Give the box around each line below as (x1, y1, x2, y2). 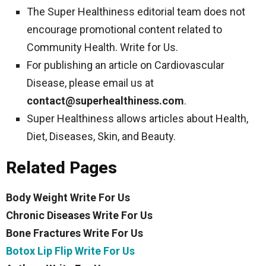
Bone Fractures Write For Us (6, 227, 143, 240)
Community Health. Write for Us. (27, 41, 178, 54)
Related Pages (6, 158, 117, 178)
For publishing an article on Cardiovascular (27, 59, 224, 72)
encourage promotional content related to (27, 23, 222, 36)
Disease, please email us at (27, 77, 154, 90)
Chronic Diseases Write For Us (6, 209, 153, 222)
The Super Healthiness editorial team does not (27, 5, 245, 18)
